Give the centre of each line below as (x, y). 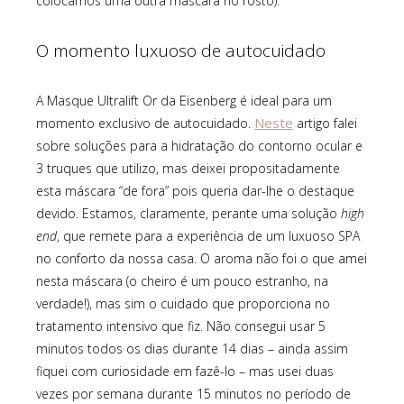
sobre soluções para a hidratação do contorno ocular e (199, 146)
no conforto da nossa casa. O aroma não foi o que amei (202, 259)
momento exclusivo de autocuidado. (145, 124)
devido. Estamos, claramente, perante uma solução (188, 214)
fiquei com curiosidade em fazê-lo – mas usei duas (185, 372)
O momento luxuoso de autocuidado (181, 51)
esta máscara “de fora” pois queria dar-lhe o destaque (195, 191)
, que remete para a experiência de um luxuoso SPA (208, 236)
